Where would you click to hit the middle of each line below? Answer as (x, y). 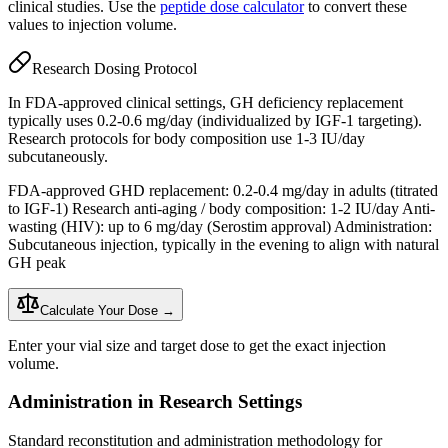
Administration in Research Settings (155, 402)
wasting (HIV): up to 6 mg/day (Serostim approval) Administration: (220, 226)
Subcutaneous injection (81, 244)
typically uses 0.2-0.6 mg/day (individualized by (161, 120)
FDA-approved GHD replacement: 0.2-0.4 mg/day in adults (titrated (223, 190)
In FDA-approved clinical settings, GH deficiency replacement (205, 102)
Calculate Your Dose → (107, 310)
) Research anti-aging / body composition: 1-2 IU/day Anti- (249, 208)
